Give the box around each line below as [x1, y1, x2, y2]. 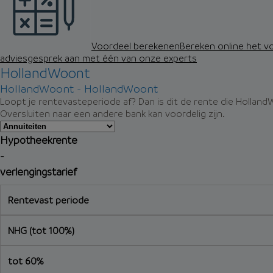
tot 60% [8, 255, 44, 267]
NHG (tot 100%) [8, 224, 74, 236]
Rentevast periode [8, 194, 89, 206]
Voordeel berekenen [91, 40, 180, 52]
